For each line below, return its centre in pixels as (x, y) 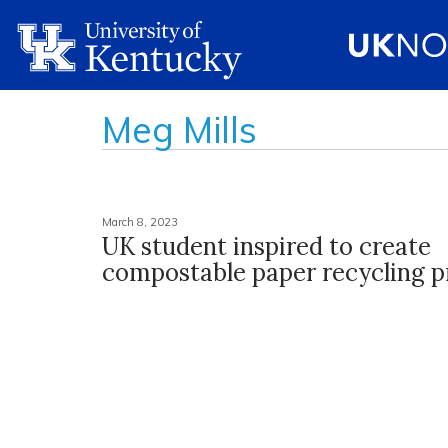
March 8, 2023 (140, 222)
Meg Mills (179, 129)
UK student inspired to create (266, 246)
